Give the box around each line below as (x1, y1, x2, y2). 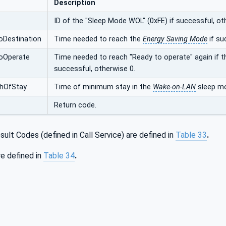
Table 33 (176, 130, 207, 140)
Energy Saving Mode (143, 34, 207, 43)
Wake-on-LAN (153, 82, 196, 91)
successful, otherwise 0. (54, 64, 135, 73)
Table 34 (43, 151, 75, 161)
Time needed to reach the (54, 34, 143, 43)
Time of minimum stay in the (54, 82, 153, 91)
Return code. (54, 100, 96, 109)
